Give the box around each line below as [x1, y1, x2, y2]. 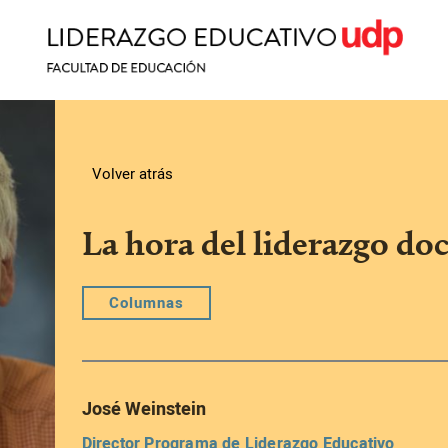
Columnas [108, 291, 184, 314]
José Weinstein [81, 395, 206, 423]
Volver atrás [91, 162, 173, 185]
